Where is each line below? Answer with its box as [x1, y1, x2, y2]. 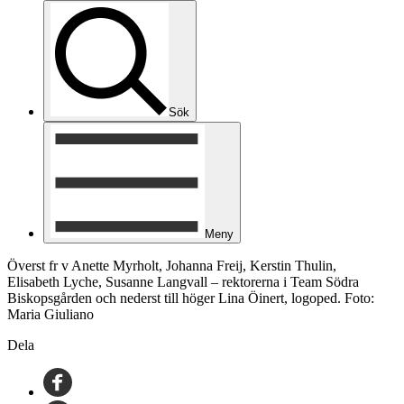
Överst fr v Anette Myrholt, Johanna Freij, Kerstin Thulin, [7, 258, 336, 273]
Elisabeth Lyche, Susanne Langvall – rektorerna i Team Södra [7, 274, 359, 289]
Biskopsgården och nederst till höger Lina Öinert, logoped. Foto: [7, 290, 374, 306]
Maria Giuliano [7, 307, 94, 322]
